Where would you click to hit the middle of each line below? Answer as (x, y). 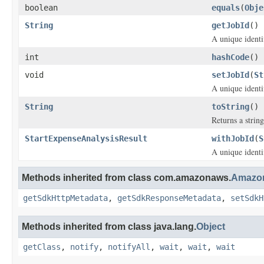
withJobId (233, 138)
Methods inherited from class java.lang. (109, 227)
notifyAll (129, 247)
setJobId (230, 75)
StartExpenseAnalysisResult (86, 138)
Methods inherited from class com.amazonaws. (126, 178)
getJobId (230, 25)
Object (211, 227)
